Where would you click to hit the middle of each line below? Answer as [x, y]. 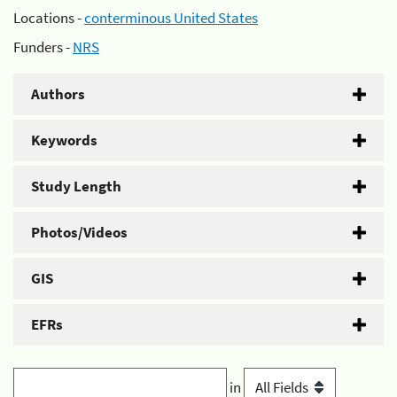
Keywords [64, 140]
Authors [58, 94]
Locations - [49, 17]
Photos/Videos [79, 232]
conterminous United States [171, 17]
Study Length [76, 186]
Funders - [43, 47]
